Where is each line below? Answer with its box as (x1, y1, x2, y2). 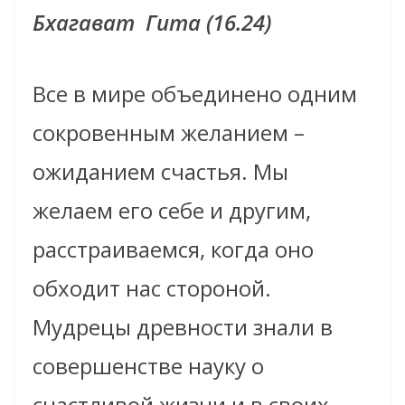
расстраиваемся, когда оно (33, 234, 314, 265)
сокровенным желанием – (33, 118, 305, 148)
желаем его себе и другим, (33, 195, 311, 226)
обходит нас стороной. (33, 273, 271, 304)
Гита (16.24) (146, 7, 277, 38)
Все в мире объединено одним (33, 79, 357, 109)
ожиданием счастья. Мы (33, 156, 288, 187)
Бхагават (33, 7, 135, 38)
